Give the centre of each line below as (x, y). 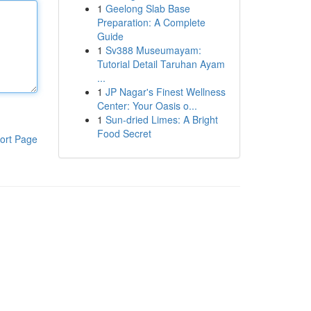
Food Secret (124, 133)
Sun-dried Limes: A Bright (161, 119)
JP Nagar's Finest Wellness (165, 92)
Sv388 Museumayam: (153, 50)
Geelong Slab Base (148, 8)
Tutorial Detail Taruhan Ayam (161, 64)
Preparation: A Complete (151, 22)
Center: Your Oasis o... (147, 106)
